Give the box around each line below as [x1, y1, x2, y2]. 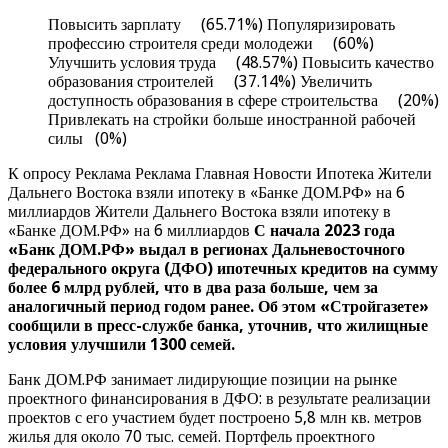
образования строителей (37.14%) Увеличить [48, 72, 372, 92]
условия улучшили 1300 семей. [8, 335, 239, 355]
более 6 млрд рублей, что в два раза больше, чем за [8, 278, 378, 298]
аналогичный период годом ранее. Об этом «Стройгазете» [8, 297, 429, 317]
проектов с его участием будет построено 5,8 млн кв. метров [8, 408, 422, 428]
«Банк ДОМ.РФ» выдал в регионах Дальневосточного [8, 240, 405, 260]
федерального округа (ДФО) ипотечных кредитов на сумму [8, 259, 438, 279]
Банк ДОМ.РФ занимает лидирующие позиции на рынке [8, 370, 397, 390]
